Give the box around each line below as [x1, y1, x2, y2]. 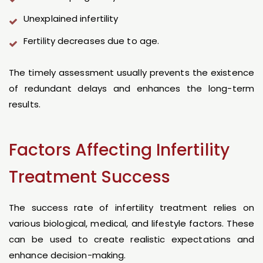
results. [9, 98, 41, 111]
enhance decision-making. [9, 249, 126, 262]
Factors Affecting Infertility [9, 139, 230, 162]
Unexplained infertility [23, 12, 119, 25]
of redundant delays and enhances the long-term [9, 82, 254, 95]
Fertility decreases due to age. [23, 35, 160, 48]
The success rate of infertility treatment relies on [9, 201, 254, 214]
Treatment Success [9, 166, 170, 189]
